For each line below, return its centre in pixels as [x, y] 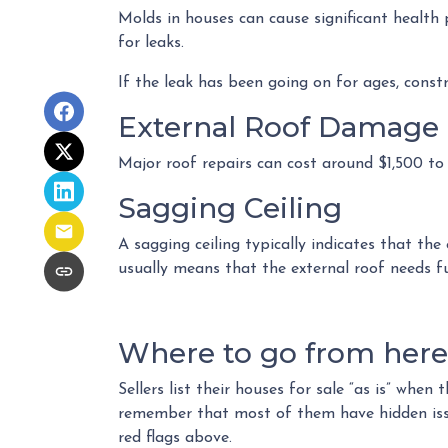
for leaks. [151, 43]
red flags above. [175, 438]
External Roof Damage [278, 127]
